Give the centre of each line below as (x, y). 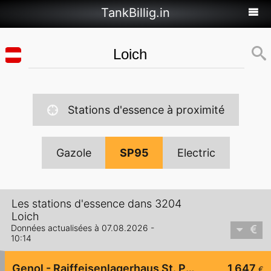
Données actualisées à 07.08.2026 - (83, 228)
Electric (196, 153)
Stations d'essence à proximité (146, 110)
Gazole (73, 153)
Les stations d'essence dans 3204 (96, 204)
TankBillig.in (135, 13)
